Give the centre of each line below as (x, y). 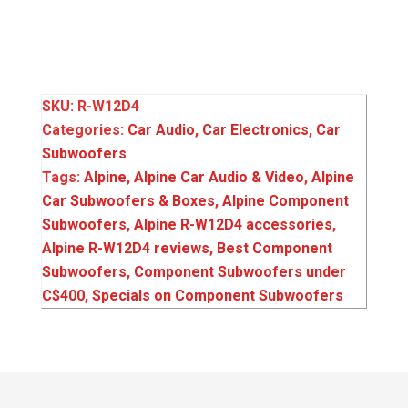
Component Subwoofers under (240, 271)
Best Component (275, 248)
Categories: (85, 129)
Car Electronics (255, 129)
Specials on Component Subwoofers (218, 295)
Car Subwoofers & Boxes (128, 200)
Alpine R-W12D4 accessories (233, 224)
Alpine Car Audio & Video (219, 177)
